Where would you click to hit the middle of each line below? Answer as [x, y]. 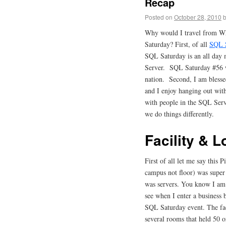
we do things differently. [179, 114]
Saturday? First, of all [177, 44]
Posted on [159, 17]
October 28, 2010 [198, 17]
